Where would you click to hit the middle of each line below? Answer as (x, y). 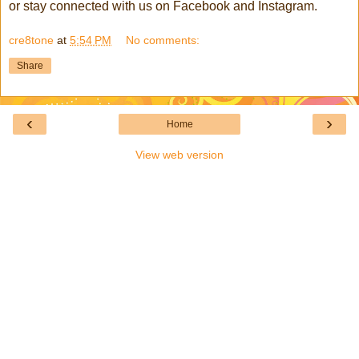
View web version (179, 155)
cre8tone (31, 40)
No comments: (163, 40)
